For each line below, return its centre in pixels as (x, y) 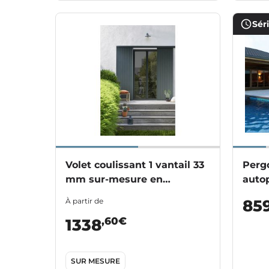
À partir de (84, 201)
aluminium (93, 194)
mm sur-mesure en (114, 180)
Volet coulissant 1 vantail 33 (135, 165)
